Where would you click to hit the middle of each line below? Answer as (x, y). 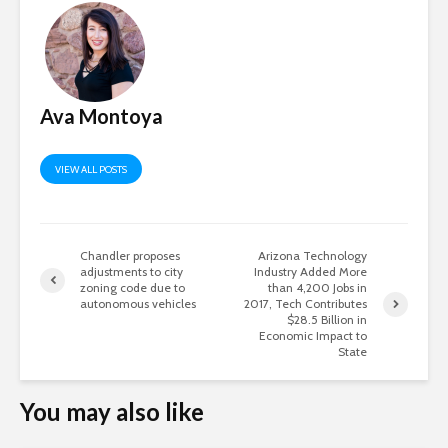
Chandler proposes (130, 256)
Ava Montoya (101, 116)
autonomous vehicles (138, 304)
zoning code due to (132, 288)
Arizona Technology (313, 256)
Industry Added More (311, 272)
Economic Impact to (313, 336)
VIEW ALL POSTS (91, 170)
